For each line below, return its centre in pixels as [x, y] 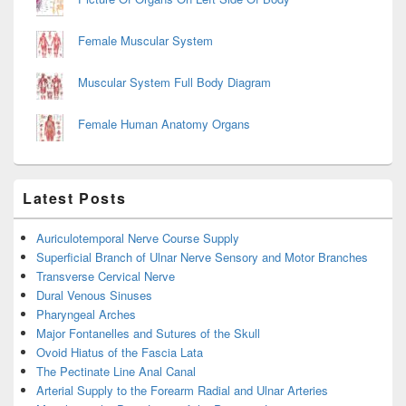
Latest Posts [75, 198]
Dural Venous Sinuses [94, 295]
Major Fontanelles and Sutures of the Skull [148, 333]
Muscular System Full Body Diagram [174, 82]
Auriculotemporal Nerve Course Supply [138, 237]
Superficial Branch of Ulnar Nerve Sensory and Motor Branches [202, 256]
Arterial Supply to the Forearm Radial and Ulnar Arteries [182, 390]
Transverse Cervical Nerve [106, 275]
